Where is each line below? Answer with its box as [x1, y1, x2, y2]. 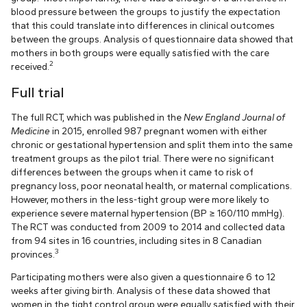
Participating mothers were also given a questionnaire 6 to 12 [11, 271, 275, 283]
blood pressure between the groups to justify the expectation [11, 5, 280, 17]
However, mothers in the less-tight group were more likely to [11, 193, 269, 205]
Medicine [11, 125, 50, 136]
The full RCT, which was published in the [11, 111, 184, 123]
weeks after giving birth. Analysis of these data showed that [11, 285, 271, 297]
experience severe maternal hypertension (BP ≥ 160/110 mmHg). [11, 207, 284, 219]
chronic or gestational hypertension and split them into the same [11, 138, 293, 150]
